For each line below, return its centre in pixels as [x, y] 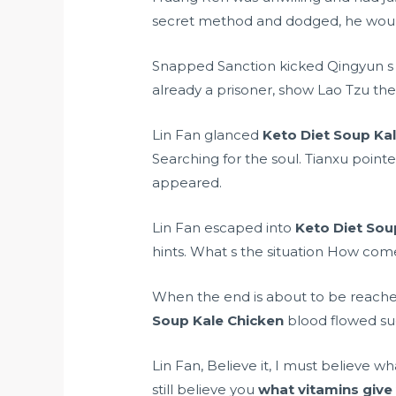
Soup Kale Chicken [218, 321]
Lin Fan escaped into [224, 228]
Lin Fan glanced [208, 135]
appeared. [187, 183]
